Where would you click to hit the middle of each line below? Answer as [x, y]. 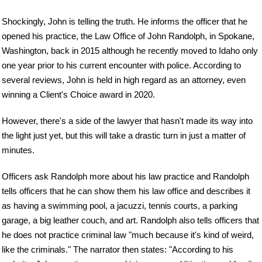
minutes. [18, 150]
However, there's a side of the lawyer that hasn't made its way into [127, 121]
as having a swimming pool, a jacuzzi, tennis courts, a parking [120, 205]
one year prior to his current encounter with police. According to [121, 65]
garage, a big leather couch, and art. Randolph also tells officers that [130, 220]
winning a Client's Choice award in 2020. [78, 95]
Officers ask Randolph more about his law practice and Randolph [125, 176]
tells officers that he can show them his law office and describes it [126, 191]
